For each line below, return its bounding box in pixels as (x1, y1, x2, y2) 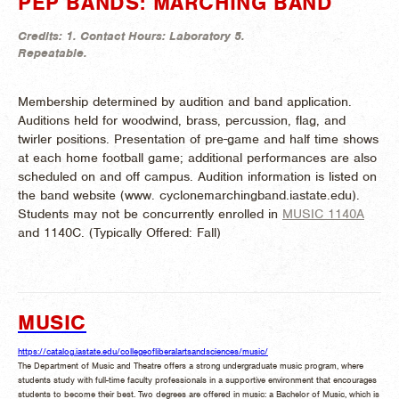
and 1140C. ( (18, 224, 94, 240)
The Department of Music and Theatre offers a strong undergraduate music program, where (18, 360, 363, 371)
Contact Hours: (80, 28, 169, 44)
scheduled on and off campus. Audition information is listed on (18, 167, 377, 184)
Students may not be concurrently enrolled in (18, 205, 282, 222)
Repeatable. (18, 45, 87, 61)
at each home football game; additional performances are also (18, 149, 377, 166)
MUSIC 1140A (282, 205, 364, 222)
